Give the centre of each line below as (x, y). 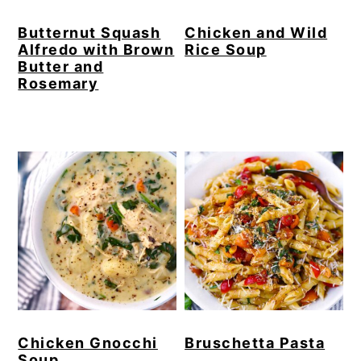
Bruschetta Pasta (255, 342)
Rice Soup (226, 49)
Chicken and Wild (256, 32)
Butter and (61, 66)
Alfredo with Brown (96, 49)
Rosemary (58, 83)
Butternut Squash (89, 32)
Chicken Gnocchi (88, 342)
